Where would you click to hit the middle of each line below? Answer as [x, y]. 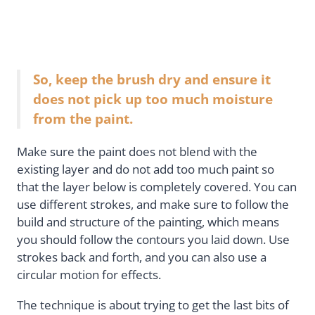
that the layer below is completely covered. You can [157, 186]
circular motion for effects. [89, 274]
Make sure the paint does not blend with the [137, 151]
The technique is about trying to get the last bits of [153, 305]
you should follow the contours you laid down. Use [153, 239]
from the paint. [83, 118]
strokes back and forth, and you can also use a [142, 257]
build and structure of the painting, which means [148, 221]
